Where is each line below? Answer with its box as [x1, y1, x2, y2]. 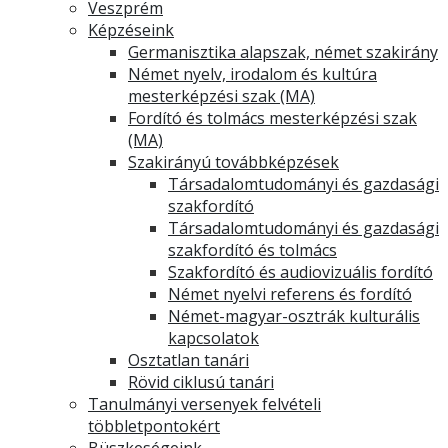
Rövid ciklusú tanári [128, 371, 274, 393]
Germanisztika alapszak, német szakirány [128, 41, 438, 63]
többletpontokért [88, 415, 220, 437]
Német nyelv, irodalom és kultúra [128, 63, 377, 85]
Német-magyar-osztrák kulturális [168, 305, 420, 327]
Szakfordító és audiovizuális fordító [168, 261, 433, 283]
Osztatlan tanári [128, 349, 249, 371]
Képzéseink [88, 19, 174, 41]
